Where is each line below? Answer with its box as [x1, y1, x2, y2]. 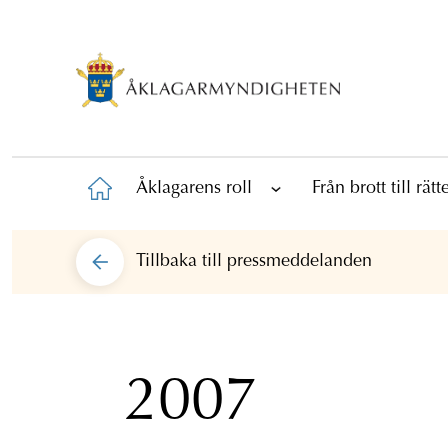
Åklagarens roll [136, 179, 252, 198]
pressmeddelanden [227, 252, 372, 271]
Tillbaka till [136, 252, 227, 271]
